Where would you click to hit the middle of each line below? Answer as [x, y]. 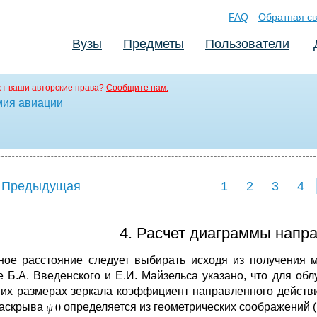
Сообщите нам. [137, 88]
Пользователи [247, 44]
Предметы [154, 44]
